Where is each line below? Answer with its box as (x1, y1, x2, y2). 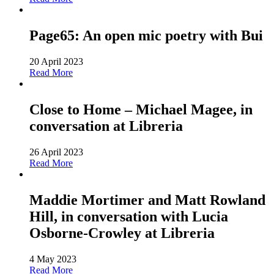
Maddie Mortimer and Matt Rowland (29, 191, 265, 208)
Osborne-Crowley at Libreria (29, 224, 215, 241)
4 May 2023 (29, 253, 76, 264)
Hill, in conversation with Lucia (29, 208, 228, 224)
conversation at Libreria (29, 117, 183, 134)
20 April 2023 (29, 56, 83, 67)
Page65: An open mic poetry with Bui (29, 28, 263, 44)
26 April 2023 (29, 146, 83, 157)
